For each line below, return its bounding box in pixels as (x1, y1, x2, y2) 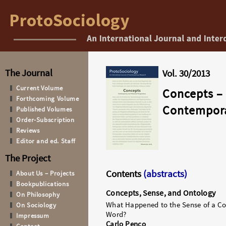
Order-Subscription (16, 116, 75, 124)
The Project (5, 152, 50, 164)
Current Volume (16, 84, 63, 92)
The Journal (5, 67, 52, 79)
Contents (106, 167, 141, 180)
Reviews (16, 126, 40, 134)
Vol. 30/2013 (162, 67, 210, 79)
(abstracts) (141, 167, 187, 180)
